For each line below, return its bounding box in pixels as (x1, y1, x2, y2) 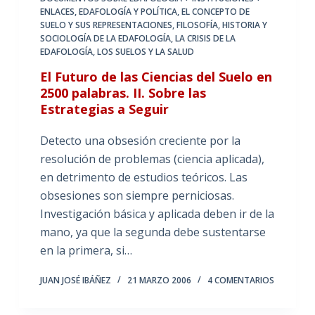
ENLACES (39, 5, 75, 18)
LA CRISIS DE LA (174, 32, 236, 44)
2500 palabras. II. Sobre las (39, 84, 206, 101)
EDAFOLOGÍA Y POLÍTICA (78, 5, 177, 18)
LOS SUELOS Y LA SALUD (96, 45, 194, 58)
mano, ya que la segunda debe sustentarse (39, 224, 266, 240)
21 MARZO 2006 (127, 274, 191, 286)
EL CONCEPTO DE (181, 5, 250, 18)
